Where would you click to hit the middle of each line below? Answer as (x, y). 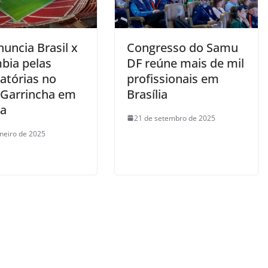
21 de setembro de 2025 (175, 118)
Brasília (147, 94)
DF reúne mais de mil (185, 63)
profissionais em (173, 78)
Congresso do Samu (182, 47)
